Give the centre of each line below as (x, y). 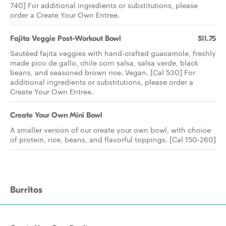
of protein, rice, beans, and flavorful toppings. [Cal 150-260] (113, 139)
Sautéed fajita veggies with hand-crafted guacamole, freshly (113, 53)
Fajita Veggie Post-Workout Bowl (66, 38)
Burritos (26, 190)
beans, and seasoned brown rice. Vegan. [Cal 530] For (103, 72)
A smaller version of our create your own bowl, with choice (110, 130)
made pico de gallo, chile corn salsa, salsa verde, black (104, 63)
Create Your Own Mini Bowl (56, 115)
